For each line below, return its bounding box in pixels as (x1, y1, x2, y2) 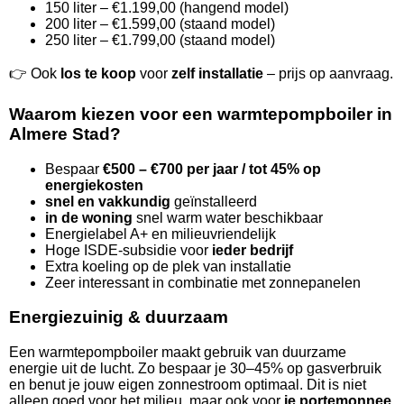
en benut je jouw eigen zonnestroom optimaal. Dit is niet (9, 377, 366, 392)
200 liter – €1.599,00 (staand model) (45, 16, 275, 32)
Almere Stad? (9, 124, 121, 143)
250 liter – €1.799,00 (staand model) (45, 32, 275, 49)
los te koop (60, 66, 136, 82)
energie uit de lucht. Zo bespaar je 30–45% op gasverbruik (9, 361, 381, 376)
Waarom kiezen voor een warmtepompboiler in (9, 104, 392, 124)
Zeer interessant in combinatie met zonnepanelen (45, 274, 361, 290)
